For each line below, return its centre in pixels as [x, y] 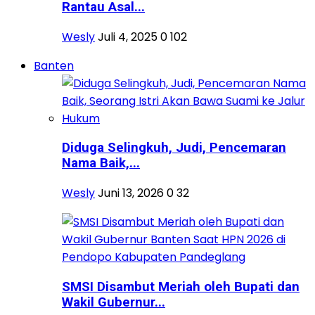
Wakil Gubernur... [114, 302]
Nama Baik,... [101, 163]
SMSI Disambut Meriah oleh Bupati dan [181, 287]
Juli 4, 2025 [128, 37]
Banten [54, 65]
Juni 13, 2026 [131, 193]
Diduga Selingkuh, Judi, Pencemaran [174, 148]
